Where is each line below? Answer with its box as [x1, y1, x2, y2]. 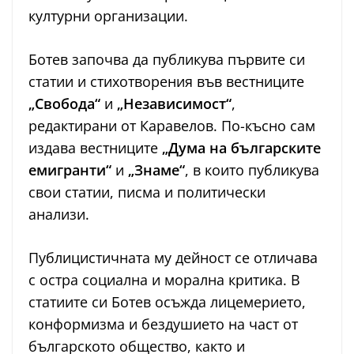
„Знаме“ [128, 160, 185, 180]
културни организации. [28, 6, 188, 26]
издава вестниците [28, 138, 162, 158]
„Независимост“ [117, 94, 232, 114]
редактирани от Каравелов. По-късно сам [28, 116, 315, 136]
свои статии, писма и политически [28, 183, 265, 202]
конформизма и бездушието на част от [28, 314, 298, 334]
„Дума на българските [162, 138, 321, 158]
